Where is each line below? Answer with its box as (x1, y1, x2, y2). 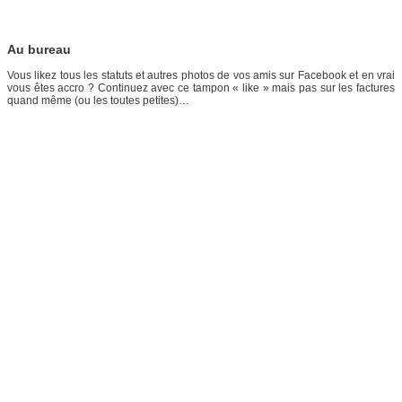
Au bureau (7, 42, 71, 57)
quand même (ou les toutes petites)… (7, 94, 189, 108)
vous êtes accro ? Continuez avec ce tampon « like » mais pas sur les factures (7, 82, 395, 95)
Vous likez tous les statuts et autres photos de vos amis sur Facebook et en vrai (7, 69, 395, 83)
